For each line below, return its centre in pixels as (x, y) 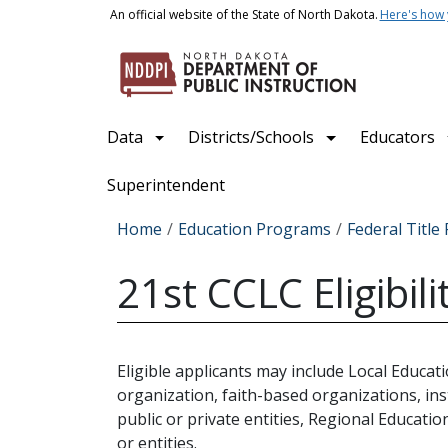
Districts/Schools (251, 137)
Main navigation (154, 124)
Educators (397, 137)
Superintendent (165, 185)
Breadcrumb (162, 220)
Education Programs (254, 229)
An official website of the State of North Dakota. (243, 14)
